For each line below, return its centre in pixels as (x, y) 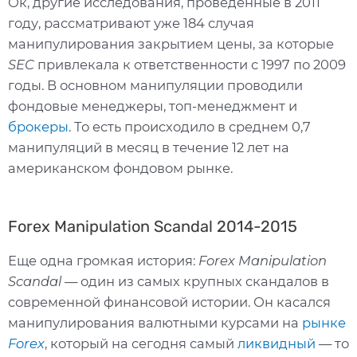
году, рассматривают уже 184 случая (131, 24)
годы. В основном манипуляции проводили (155, 86)
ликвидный (277, 344)
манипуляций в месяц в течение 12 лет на (149, 148)
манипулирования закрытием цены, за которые (171, 44)
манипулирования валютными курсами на (155, 323)
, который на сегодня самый (141, 344)
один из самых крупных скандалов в (205, 282)
